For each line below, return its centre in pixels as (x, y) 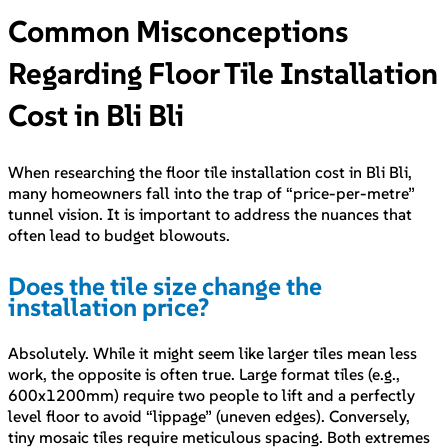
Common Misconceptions (178, 32)
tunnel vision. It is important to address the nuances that (210, 214)
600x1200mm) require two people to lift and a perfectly (211, 395)
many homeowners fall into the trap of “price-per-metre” (211, 193)
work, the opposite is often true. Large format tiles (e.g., (204, 374)
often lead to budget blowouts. (119, 235)
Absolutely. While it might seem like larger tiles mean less (212, 353)
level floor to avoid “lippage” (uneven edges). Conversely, (209, 416)
